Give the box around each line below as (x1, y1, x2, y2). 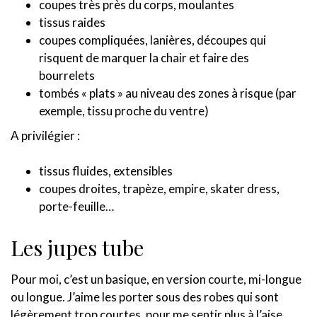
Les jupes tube (11, 234, 144, 263)
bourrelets (39, 68, 95, 83)
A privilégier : (11, 128, 80, 144)
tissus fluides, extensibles (39, 163, 173, 179)
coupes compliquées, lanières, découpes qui (39, 33, 266, 48)
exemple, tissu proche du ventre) (39, 103, 209, 119)
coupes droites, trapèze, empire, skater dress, (39, 181, 279, 197)
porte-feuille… (39, 199, 114, 214)
